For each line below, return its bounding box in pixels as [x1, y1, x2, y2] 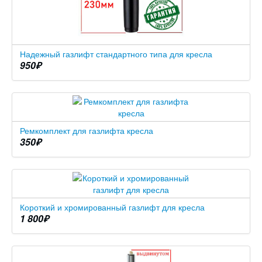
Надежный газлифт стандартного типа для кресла [20, 47, 212, 60]
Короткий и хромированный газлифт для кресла [20, 201, 205, 213]
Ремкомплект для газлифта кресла [20, 124, 153, 136]
